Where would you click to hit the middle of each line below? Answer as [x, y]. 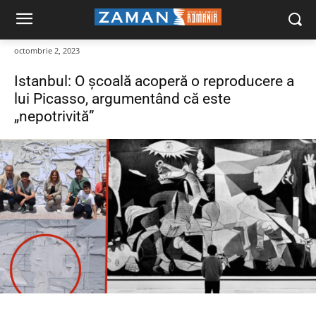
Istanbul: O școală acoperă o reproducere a [154, 81]
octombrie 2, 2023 [47, 51]
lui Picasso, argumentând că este [122, 99]
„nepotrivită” [54, 117]
